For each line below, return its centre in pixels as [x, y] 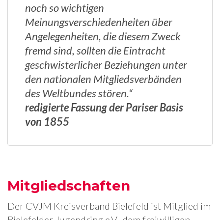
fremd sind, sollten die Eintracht [95, 50]
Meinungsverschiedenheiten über [99, 22]
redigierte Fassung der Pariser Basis [104, 107]
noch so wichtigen [65, 8]
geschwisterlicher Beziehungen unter [106, 65]
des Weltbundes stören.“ [79, 93]
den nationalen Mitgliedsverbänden [103, 79]
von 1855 [47, 122]
